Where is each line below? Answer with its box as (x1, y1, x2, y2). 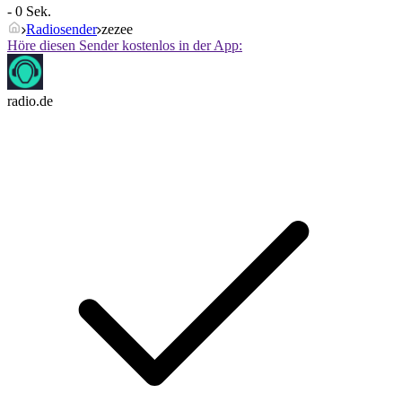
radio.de (7, 93, 53, 109)
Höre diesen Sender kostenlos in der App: (7, 38, 242, 54)
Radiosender (26, 22, 97, 38)
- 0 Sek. (7, 4, 51, 20)
